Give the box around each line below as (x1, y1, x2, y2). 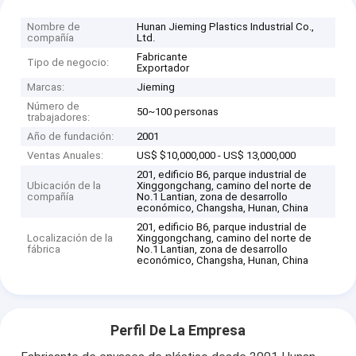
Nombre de (27, 20, 81, 33)
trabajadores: (27, 110, 91, 123)
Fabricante (137, 50, 188, 63)
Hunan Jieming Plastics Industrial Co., (137, 20, 315, 33)
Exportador (137, 61, 190, 74)
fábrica (27, 242, 61, 255)
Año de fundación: (27, 130, 114, 142)
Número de (27, 99, 80, 112)
